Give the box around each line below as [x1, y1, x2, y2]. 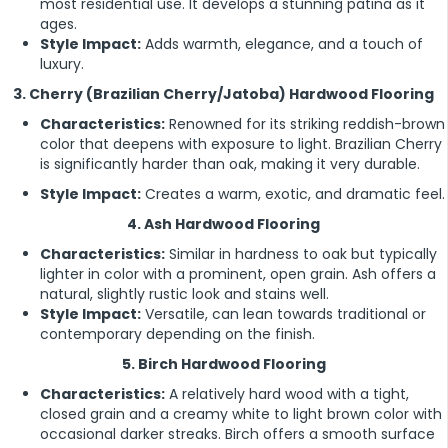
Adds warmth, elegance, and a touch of [141, 33, 423, 54]
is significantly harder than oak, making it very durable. [40, 153, 420, 174]
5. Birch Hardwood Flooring [121, 353, 326, 374]
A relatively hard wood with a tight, [165, 383, 409, 404]
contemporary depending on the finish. [40, 323, 315, 344]
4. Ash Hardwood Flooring [127, 213, 320, 234]
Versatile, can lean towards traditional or [141, 303, 426, 324]
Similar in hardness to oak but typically [165, 243, 437, 264]
